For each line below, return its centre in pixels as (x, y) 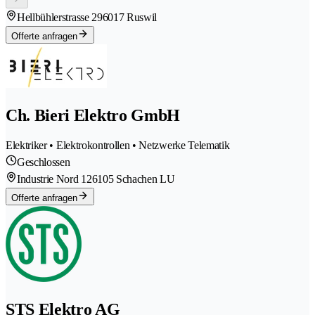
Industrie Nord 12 (54, 179)
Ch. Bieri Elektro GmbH (93, 115)
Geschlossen (44, 162)
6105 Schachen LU (133, 179)
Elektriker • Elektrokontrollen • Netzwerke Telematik (118, 146)
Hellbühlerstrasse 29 (60, 17)
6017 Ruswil (130, 17)
